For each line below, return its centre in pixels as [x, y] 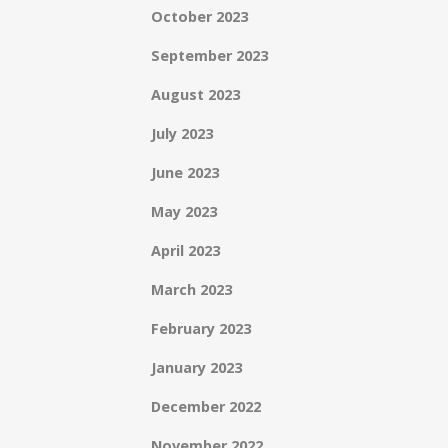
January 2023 [196, 367]
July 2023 [182, 133]
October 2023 [199, 16]
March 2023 [191, 289]
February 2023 [201, 328]
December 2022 [206, 406]
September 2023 [209, 55]
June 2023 [185, 172]
